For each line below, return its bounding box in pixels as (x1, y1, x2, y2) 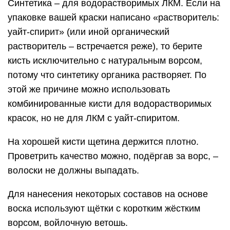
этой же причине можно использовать (8, 84, 170, 94)
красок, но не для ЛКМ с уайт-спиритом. (8, 112, 180, 123)
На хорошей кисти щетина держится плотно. (8, 136, 199, 147)
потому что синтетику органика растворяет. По (8, 69, 206, 80)
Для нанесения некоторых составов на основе (8, 188, 208, 199)
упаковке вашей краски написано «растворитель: (8, 12, 219, 23)
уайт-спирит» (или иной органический (8, 26, 169, 37)
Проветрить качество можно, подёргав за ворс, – (8, 150, 218, 161)
